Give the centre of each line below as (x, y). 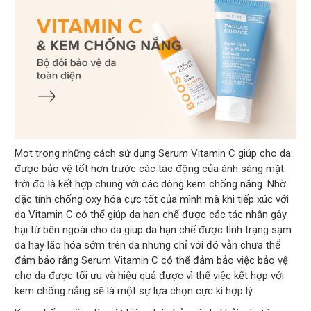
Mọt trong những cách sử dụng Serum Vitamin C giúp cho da (153, 153)
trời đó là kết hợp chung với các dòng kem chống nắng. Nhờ (151, 184)
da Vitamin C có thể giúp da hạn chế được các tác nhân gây (151, 214)
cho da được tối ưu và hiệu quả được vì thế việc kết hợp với (150, 275)
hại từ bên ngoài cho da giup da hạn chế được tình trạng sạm (153, 229)
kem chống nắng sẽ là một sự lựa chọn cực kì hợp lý (134, 291)
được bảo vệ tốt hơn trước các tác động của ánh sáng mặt (150, 168)
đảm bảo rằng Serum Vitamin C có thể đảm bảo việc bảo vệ (152, 260)
